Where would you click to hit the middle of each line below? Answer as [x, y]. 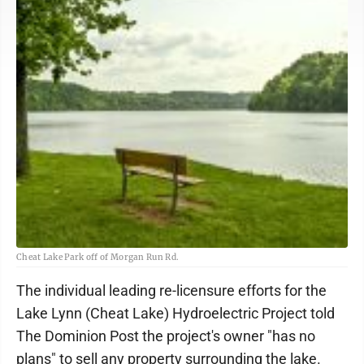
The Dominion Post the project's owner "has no [166, 336]
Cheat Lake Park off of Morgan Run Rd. [98, 257]
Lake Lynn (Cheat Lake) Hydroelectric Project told [175, 313]
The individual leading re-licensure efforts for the [171, 290]
